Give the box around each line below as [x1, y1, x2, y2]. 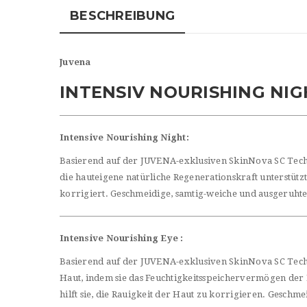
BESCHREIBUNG [70, 8, 175, 24]
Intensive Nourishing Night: [60, 132, 189, 143]
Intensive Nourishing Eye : [60, 233, 184, 244]
